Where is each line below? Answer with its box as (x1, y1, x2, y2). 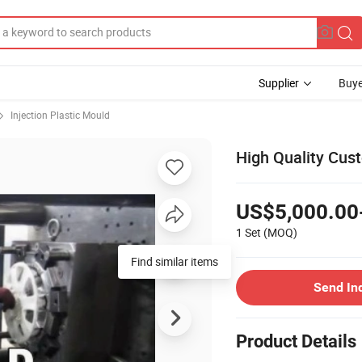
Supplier (259, 75, 299, 90)
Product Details (236, 330, 356, 351)
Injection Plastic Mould (11, 108, 110, 121)
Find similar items (131, 253, 218, 269)
